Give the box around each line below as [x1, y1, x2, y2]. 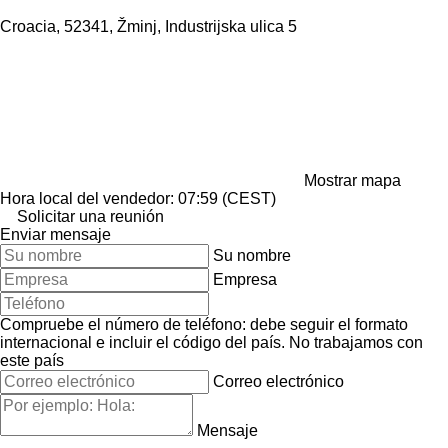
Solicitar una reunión [17, 207, 164, 225]
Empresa [213, 270, 277, 288]
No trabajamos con [289, 333, 423, 351]
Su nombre [213, 246, 291, 264]
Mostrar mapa [304, 171, 401, 189]
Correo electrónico [213, 372, 344, 390]
